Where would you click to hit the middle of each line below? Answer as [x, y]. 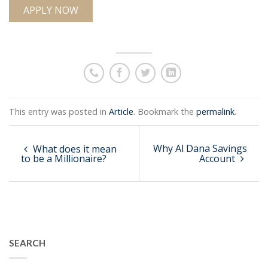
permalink [215, 112]
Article [121, 112]
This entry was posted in [59, 112]
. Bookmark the [165, 112]
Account [218, 159]
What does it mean [74, 149]
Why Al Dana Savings [200, 148]
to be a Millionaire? [64, 159]
